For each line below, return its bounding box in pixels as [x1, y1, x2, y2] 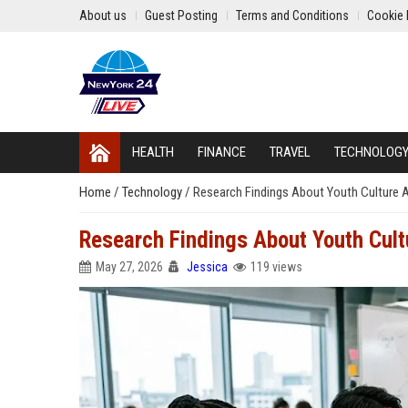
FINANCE [198, 144, 246, 160]
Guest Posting [145, 8, 218, 23]
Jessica [187, 260, 228, 274]
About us [79, 8, 127, 23]
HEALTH [132, 144, 174, 160]
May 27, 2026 [96, 260, 163, 274]
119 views [250, 260, 302, 274]
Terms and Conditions [236, 8, 349, 23]
